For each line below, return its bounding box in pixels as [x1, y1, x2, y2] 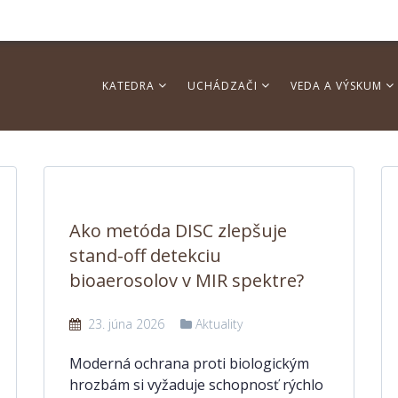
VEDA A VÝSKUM [291, 78, 386, 93]
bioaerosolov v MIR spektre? [69, 268, 304, 292]
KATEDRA [102, 78, 158, 93]
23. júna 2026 [84, 315, 164, 332]
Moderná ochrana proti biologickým [69, 354, 309, 373]
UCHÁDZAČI [187, 78, 261, 93]
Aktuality [195, 315, 243, 332]
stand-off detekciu [69, 243, 221, 267]
